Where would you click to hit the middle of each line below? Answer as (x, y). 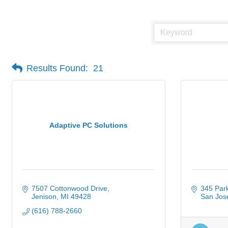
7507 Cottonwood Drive (69, 188)
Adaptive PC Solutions (89, 125)
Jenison (44, 196)
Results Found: (57, 68)
